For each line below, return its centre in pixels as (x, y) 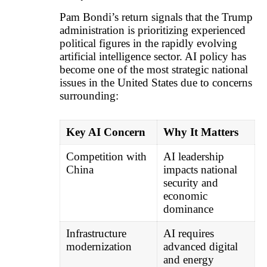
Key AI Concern (105, 132)
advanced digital (200, 246)
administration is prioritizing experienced (153, 30)
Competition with (106, 156)
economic (185, 195)
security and (190, 182)
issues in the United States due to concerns (156, 83)
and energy (188, 259)
